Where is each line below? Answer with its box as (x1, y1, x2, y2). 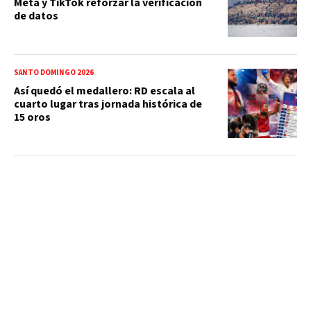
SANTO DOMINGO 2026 (14, 67, 94, 78)
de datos (14, 8, 58, 24)
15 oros (14, 109, 51, 125)
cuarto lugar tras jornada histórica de (14, 96, 202, 112)
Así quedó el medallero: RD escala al (14, 83, 195, 99)
